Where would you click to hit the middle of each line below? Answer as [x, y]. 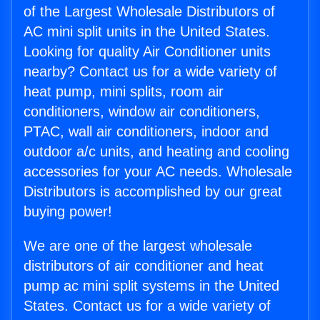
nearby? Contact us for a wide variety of [150, 72]
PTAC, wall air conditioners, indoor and [146, 132]
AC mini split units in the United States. [147, 32]
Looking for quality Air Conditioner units [147, 52]
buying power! [68, 212]
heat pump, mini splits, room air [124, 92]
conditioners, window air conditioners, [142, 112]
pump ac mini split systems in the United [151, 286]
